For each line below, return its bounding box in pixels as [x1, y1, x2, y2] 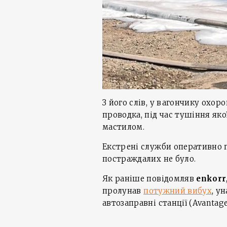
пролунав [102, 186, 144, 196]
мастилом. [102, 122, 145, 132]
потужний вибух [143, 186, 212, 196]
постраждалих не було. [102, 154, 196, 164]
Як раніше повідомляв [102, 174, 197, 184]
